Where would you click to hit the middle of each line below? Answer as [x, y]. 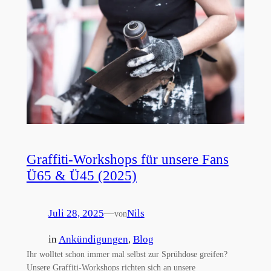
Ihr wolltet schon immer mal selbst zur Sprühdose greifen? [127, 254]
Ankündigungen [93, 239]
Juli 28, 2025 [76, 214]
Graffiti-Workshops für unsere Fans [127, 159]
